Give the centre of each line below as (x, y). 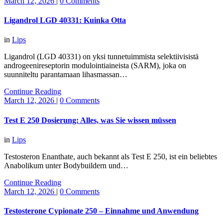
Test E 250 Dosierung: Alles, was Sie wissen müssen (90, 120)
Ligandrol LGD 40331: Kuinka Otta (65, 20)
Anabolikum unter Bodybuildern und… (66, 165)
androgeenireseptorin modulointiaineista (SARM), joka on (95, 66)
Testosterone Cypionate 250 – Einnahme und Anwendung (101, 211)
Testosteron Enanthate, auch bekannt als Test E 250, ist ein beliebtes (111, 156)
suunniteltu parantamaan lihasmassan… (66, 75)
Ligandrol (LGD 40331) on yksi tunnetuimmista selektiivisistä (101, 57)
